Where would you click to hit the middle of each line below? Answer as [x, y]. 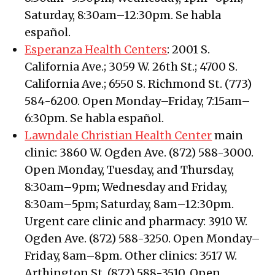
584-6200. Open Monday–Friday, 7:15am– [138, 101]
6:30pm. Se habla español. [95, 118]
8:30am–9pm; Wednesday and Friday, [126, 187]
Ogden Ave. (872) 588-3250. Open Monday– [143, 239]
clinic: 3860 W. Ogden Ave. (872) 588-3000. [139, 153]
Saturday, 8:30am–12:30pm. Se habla [123, 15]
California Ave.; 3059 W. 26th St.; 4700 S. [131, 67]
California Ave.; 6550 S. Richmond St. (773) [138, 84]
